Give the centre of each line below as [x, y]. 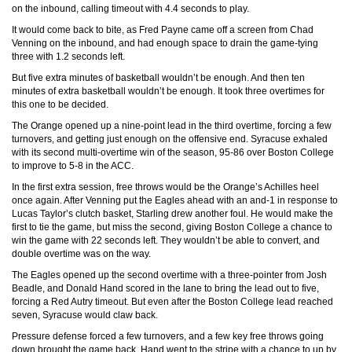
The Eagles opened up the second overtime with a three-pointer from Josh [169, 275]
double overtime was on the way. [81, 254]
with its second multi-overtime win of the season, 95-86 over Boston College [173, 153]
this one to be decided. [60, 105]
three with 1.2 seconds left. [68, 57]
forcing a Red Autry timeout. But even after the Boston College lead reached [172, 302]
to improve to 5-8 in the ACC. [73, 166]
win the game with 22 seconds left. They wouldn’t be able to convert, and [166, 241]
